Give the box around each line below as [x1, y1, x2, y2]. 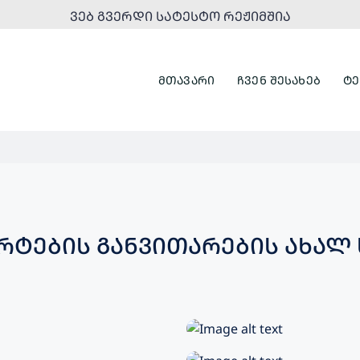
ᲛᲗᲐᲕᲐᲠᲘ [157, 72, 215, 88]
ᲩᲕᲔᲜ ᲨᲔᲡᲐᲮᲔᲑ [237, 72, 321, 88]
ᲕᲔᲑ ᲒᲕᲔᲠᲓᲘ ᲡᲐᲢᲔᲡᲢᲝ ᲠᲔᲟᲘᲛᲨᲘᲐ [69, 7, 291, 25]
